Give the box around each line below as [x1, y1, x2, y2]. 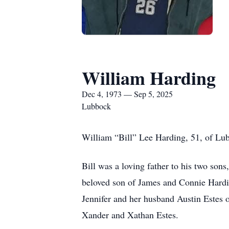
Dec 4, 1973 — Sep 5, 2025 [82, 88, 173, 99]
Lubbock [82, 101, 111, 111]
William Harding [82, 64, 216, 91]
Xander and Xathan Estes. [82, 209, 178, 221]
